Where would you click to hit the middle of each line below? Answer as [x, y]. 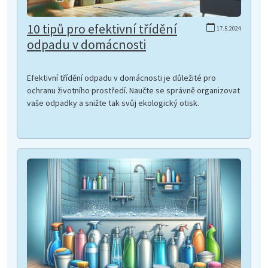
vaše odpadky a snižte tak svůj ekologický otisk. [113, 103]
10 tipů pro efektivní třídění [102, 29]
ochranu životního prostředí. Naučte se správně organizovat [133, 91]
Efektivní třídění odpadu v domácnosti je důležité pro [121, 78]
